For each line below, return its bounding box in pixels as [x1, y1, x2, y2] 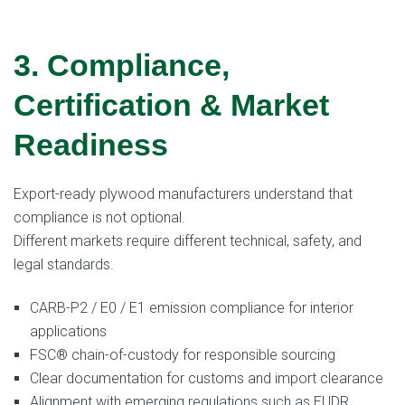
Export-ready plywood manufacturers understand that [14, 185, 353, 203]
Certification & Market [14, 87, 329, 122]
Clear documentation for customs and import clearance [30, 370, 383, 388]
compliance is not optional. [14, 209, 185, 227]
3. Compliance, [14, 47, 230, 82]
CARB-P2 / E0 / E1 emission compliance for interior [30, 299, 353, 317]
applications [30, 323, 107, 341]
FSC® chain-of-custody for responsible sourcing [30, 346, 335, 364]
